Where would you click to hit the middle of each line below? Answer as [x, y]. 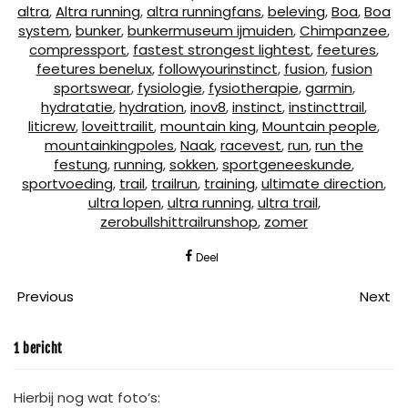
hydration [152, 107]
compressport [78, 50]
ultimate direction [322, 184]
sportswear [92, 88]
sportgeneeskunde [287, 165]
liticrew [52, 127]
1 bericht [38, 349]
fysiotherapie [253, 88]
